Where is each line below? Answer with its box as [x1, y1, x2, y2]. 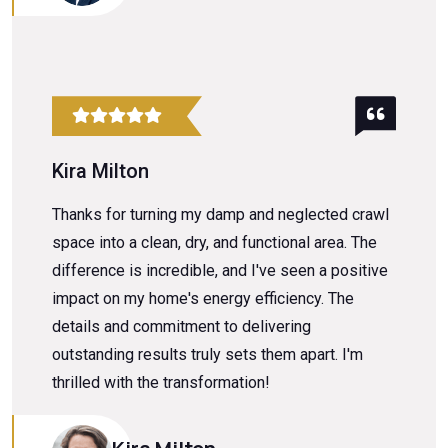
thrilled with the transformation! [52, 373, 270, 393]
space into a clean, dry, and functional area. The [52, 233, 377, 253]
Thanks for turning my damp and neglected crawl [52, 205, 389, 225]
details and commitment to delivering [52, 317, 311, 337]
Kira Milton [52, 159, 149, 184]
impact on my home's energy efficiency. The [52, 289, 354, 309]
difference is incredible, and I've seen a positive [52, 261, 388, 281]
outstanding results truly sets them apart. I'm [52, 345, 363, 365]
